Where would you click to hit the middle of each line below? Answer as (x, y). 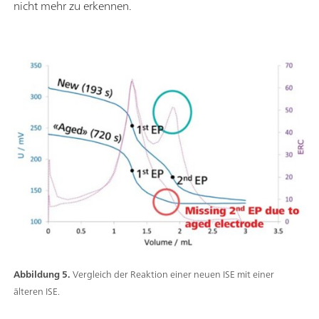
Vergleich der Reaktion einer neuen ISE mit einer (173, 274)
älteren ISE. (37, 291)
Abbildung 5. (42, 274)
